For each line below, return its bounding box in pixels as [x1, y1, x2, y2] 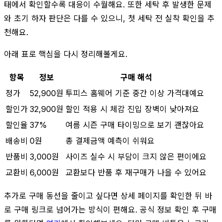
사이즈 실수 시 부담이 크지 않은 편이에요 [65, 151, 207, 162]
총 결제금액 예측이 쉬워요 [65, 135, 155, 146]
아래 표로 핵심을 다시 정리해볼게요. [4, 49, 127, 59]
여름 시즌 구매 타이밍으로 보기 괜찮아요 [65, 119, 204, 130]
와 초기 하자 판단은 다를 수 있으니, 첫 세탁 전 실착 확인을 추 [4, 13, 215, 23]
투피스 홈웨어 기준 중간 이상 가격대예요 [65, 88, 204, 98]
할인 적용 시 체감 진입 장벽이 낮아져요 [65, 104, 199, 114]
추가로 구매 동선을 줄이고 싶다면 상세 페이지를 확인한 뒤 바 [4, 190, 212, 201]
